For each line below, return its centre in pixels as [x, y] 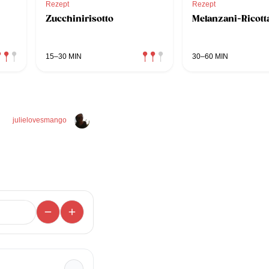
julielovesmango [40, 120]
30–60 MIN [210, 56]
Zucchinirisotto [80, 18]
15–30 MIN [64, 56]
